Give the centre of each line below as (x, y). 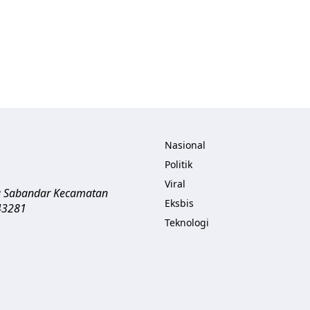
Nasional (185, 145)
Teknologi (187, 222)
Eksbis (179, 203)
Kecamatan (81, 193)
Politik (179, 164)
